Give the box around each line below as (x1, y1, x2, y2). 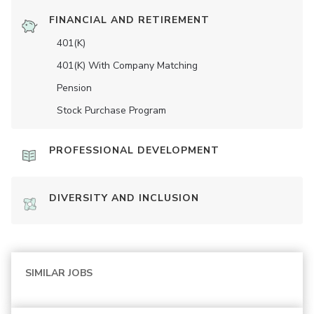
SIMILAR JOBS (25, 266, 93, 280)
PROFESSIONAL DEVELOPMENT (49, 144, 219, 158)
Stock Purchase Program (57, 104, 166, 118)
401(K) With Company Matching (57, 59, 198, 73)
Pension (57, 81, 92, 95)
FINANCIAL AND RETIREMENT (49, 13, 210, 27)
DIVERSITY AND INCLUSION (49, 191, 199, 205)
